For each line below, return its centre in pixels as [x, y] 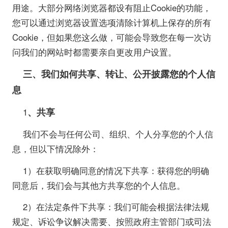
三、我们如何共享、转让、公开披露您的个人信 [119, 74]
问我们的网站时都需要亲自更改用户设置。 [94, 52]
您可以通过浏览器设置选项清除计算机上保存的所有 [111, 22]
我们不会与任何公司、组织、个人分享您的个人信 [118, 134]
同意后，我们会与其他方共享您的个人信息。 [98, 185]
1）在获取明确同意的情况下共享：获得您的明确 [116, 170]
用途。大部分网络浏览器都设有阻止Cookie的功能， [111, 7]
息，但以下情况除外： [55, 149]
